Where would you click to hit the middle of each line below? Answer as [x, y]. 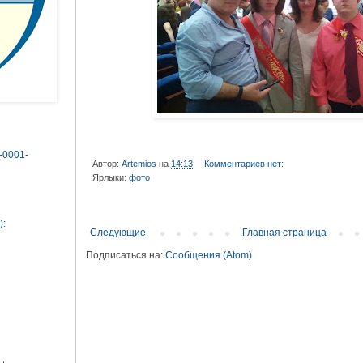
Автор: [107, 163]
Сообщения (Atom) [209, 255]
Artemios [139, 163]
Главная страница [284, 232]
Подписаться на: [126, 255]
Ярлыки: [111, 177]
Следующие [118, 232]
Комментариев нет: [245, 163]
